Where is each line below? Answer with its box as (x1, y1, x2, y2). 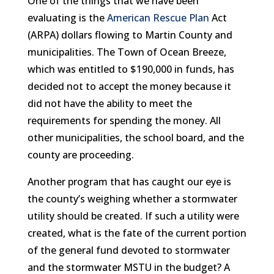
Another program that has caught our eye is (27, 174, 231, 188)
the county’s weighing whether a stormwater (27, 191, 237, 206)
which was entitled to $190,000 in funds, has (27, 62, 234, 76)
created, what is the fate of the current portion (27, 226, 246, 240)
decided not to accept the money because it (27, 79, 231, 93)
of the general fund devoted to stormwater (27, 243, 230, 257)
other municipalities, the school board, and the (27, 130, 244, 144)
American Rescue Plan (106, 10, 209, 24)
